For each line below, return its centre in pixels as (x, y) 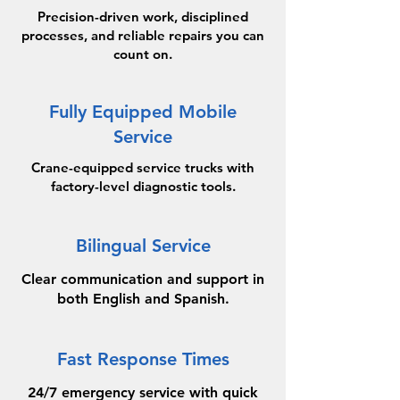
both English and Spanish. (143, 299)
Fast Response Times (143, 359)
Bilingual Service (143, 246)
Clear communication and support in (143, 279)
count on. (143, 54)
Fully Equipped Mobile (143, 112)
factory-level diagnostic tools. (143, 186)
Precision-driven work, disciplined (143, 17)
